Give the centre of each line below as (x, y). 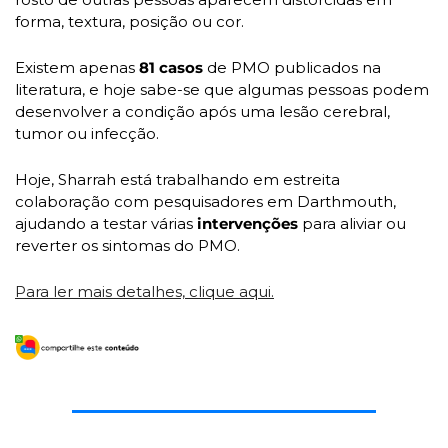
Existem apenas (77, 68)
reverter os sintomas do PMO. (127, 246)
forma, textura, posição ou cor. (131, 22)
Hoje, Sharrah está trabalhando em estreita (177, 180)
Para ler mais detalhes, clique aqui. (144, 292)
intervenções (247, 224)
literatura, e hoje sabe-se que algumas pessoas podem (222, 90)
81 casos (171, 68)
